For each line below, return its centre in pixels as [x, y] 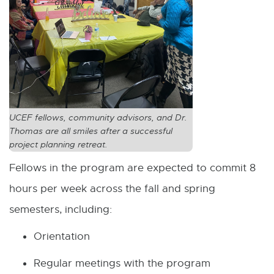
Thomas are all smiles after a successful [91, 131]
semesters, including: [61, 210]
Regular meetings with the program [122, 264]
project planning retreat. [58, 145]
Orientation [62, 237]
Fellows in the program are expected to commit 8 [132, 168]
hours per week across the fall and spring [112, 189]
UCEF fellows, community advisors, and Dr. [98, 118]
